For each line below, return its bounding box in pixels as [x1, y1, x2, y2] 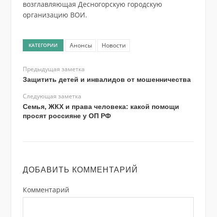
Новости [101, 41, 126, 49]
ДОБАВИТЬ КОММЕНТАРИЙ [22, 166, 138, 174]
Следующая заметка [22, 92, 81, 100]
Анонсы [69, 41, 92, 49]
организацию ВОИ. [22, 10, 87, 20]
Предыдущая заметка [22, 65, 85, 73]
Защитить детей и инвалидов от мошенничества [22, 76, 191, 83]
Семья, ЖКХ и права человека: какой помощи [22, 103, 179, 110]
